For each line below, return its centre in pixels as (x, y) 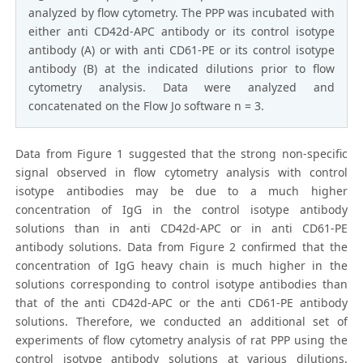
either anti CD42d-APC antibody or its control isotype (181, 32)
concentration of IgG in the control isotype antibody (181, 210)
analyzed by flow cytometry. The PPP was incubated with (181, 13)
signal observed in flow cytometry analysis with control (181, 173)
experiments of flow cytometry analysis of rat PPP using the (181, 340)
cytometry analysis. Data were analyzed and (181, 88)
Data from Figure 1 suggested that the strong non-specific (181, 154)
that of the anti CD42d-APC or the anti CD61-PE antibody (181, 303)
